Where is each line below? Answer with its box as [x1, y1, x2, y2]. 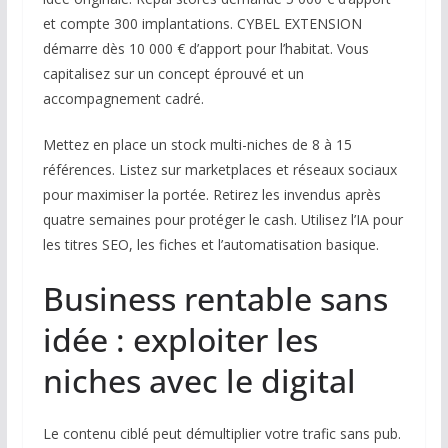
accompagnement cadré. [42, 89, 204, 109]
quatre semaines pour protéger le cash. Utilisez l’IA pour [42, 210, 403, 230]
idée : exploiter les [42, 318, 318, 362]
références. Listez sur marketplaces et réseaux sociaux [42, 160, 397, 180]
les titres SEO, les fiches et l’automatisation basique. [42, 235, 379, 255]
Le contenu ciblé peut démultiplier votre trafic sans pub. [42, 424, 401, 444]
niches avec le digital [42, 359, 356, 403]
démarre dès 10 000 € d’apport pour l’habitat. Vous [42, 39, 369, 59]
